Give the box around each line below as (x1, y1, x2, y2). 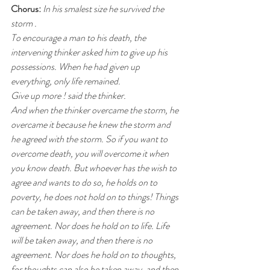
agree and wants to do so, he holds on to (11, 175, 159, 189)
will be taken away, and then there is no (11, 233, 154, 247)
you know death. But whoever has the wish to (11, 160, 178, 175)
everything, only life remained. (11, 74, 121, 88)
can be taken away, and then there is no (11, 204, 156, 218)
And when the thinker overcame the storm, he (11, 102, 180, 117)
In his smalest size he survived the (43, 1, 166, 16)
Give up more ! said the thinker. (11, 88, 126, 102)
